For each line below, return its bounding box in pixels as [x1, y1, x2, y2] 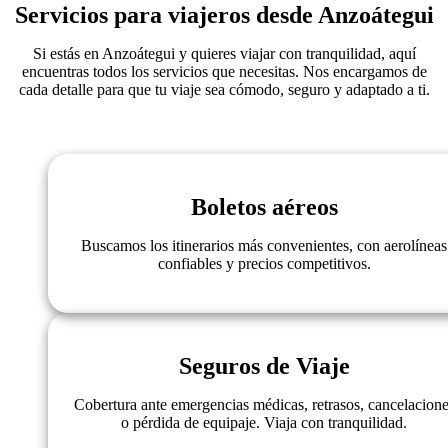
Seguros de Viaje [178, 353, 350, 380]
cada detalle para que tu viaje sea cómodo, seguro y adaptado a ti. [18, 81, 430, 99]
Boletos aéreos [190, 194, 338, 221]
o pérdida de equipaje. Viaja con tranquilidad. [121, 414, 407, 432]
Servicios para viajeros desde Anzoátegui [14, 2, 434, 29]
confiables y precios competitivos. [157, 255, 371, 273]
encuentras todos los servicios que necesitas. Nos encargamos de [21, 63, 427, 81]
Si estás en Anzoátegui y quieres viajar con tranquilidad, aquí [32, 45, 416, 63]
